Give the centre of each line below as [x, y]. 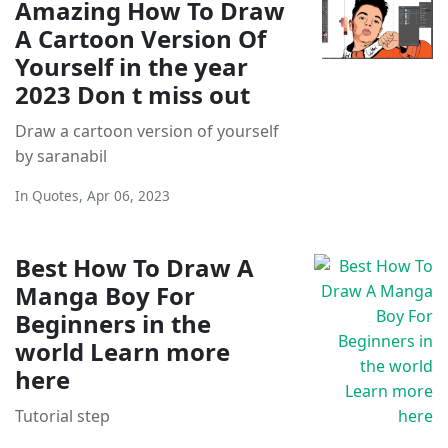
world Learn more [122, 351]
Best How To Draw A [134, 267]
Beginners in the [113, 323]
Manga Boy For [105, 295]
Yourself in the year [131, 66]
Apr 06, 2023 [128, 195]
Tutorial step [62, 415]
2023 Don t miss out [132, 94]
